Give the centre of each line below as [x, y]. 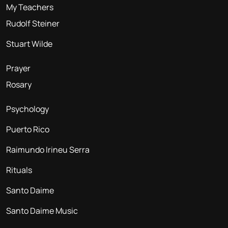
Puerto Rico [28, 129]
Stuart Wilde [29, 44]
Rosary [19, 84]
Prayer [18, 68]
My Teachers [30, 7]
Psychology [27, 109]
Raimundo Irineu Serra [48, 149]
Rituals [19, 170]
